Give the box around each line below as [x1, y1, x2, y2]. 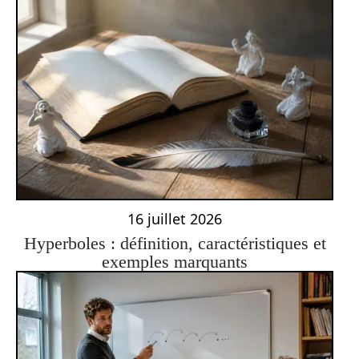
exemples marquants [102, 252, 248, 272]
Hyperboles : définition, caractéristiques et [23, 233, 326, 254]
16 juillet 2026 [127, 209, 222, 229]
